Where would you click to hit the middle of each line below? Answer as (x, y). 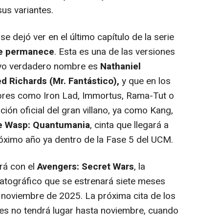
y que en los (145, 81)
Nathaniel (120, 66)
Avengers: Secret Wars (86, 166)
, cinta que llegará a (129, 125)
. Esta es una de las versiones (115, 52)
